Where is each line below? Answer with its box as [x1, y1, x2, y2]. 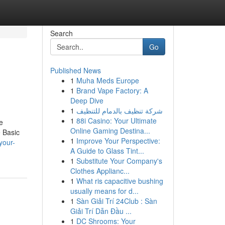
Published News [50, 65, 101, 75]
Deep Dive [70, 95, 103, 105]
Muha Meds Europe [76, 75, 139, 85]
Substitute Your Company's [76, 156, 162, 166]
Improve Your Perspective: [76, 136, 160, 146]
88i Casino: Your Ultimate [76, 116, 157, 126]
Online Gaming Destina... [70, 126, 150, 136]
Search [50, 28, 73, 38]
